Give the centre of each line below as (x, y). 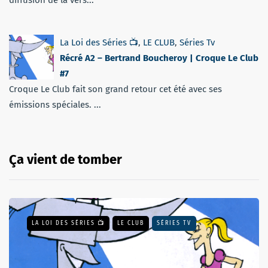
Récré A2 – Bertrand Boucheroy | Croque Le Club (159, 58)
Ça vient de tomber (66, 160)
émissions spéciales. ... (55, 105)
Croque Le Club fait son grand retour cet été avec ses (115, 89)
